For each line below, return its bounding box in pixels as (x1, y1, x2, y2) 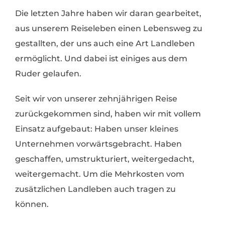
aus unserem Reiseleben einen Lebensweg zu (15, 24, 202, 33)
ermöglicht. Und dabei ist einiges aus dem (15, 54, 187, 63)
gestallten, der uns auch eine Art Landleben (15, 39, 195, 48)
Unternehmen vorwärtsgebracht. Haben (15, 139, 182, 149)
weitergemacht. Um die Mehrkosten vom (15, 169, 184, 179)
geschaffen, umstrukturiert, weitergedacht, (15, 154, 194, 164)
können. (15, 199, 49, 209)
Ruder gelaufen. (15, 69, 81, 78)
